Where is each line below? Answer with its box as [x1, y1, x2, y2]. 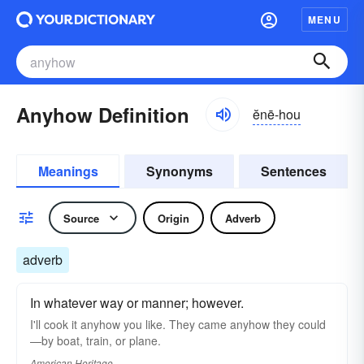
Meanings [37, 162, 98, 180]
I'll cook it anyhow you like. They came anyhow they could [30, 316, 326, 332]
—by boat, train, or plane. [30, 332, 161, 349]
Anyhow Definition [16, 101, 189, 128]
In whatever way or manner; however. [30, 293, 244, 312]
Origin [158, 210, 189, 226]
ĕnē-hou [253, 104, 301, 123]
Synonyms [145, 162, 213, 180]
